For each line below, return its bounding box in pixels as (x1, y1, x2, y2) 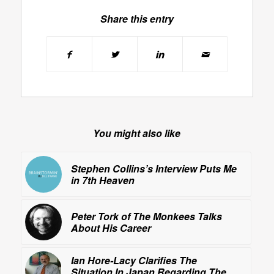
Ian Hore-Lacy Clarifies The (70, 253, 197, 268)
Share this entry (100, 12, 174, 26)
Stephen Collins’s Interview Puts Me (70, 161, 237, 176)
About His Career (70, 221, 151, 235)
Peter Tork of (70, 209, 133, 224)
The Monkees (132, 209, 195, 224)
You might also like (93, 126, 181, 141)
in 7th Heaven (70, 173, 135, 188)
